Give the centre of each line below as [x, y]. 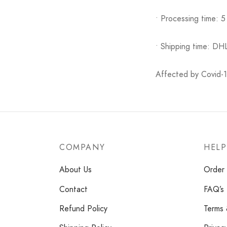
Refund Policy [83, 208]
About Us [75, 170]
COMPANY [82, 147]
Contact [73, 189]
